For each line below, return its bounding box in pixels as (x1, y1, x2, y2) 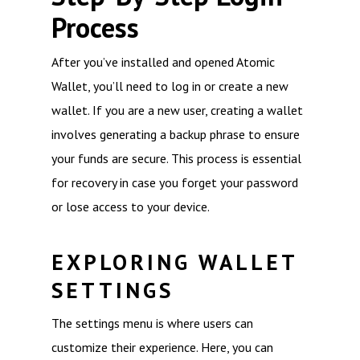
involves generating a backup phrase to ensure (51, 126, 300, 142)
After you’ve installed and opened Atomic (51, 54, 275, 70)
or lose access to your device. (51, 198, 210, 215)
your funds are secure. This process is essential (51, 150, 301, 166)
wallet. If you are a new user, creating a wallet (51, 102, 303, 118)
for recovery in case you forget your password (51, 174, 298, 190)
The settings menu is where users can (51, 315, 253, 331)
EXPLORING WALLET (51, 247, 297, 276)
